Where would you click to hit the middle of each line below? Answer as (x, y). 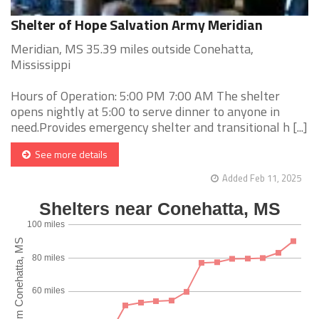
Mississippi (41, 65)
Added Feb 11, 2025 (262, 178)
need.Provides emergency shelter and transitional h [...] (159, 127)
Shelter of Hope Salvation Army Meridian (137, 25)
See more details (69, 155)
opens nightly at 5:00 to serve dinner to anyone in (145, 112)
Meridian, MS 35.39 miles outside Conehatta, (132, 49)
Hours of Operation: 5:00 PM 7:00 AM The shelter (145, 96)
